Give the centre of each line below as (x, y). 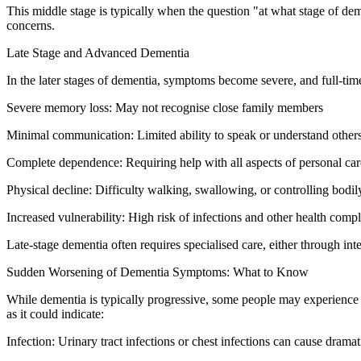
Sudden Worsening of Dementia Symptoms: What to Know (158, 272)
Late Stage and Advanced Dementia (98, 52)
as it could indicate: (55, 313)
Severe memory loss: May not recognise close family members (165, 107)
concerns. (31, 25)
